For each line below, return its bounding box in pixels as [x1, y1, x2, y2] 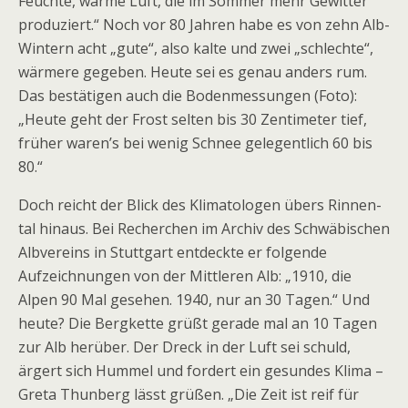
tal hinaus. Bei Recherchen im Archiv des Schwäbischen [18, 219, 390, 239]
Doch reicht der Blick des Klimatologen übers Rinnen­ [18, 195, 382, 215]
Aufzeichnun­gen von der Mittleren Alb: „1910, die [18, 266, 352, 286]
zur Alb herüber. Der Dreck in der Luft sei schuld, [18, 337, 351, 357]
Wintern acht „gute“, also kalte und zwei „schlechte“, [18, 38, 373, 58]
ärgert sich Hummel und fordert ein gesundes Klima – [18, 361, 383, 381]
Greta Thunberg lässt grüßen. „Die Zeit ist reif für [18, 384, 359, 404]
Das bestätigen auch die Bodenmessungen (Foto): [18, 86, 357, 106]
